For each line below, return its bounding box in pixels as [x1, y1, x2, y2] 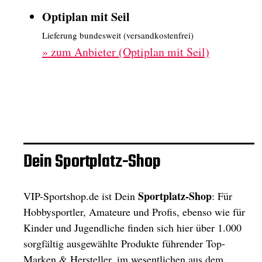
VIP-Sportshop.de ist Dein [23, 189, 138, 203]
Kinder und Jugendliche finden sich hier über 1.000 [23, 220, 242, 235]
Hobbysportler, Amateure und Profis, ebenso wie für [23, 205, 245, 219]
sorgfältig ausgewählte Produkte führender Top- [23, 236, 225, 250]
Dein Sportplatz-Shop [23, 149, 161, 175]
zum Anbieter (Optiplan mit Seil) [51, 44, 209, 60]
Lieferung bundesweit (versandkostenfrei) [42, 29, 194, 41]
